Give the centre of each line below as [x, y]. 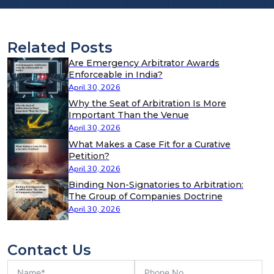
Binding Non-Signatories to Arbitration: [156, 185]
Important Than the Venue [128, 115]
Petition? [89, 156]
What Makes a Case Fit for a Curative [149, 144]
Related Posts [60, 47]
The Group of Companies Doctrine [145, 197]
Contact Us [49, 250]
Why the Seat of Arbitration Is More [147, 104]
